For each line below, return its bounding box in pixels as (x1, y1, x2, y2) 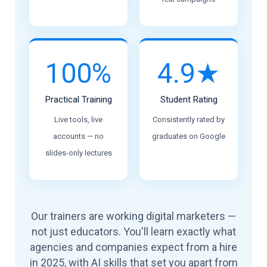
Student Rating (160, 94, 218, 105)
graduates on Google (152, 132, 225, 141)
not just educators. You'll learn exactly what (31, 225, 236, 238)
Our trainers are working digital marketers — (31, 210, 236, 222)
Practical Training (45, 94, 112, 105)
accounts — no (53, 132, 104, 141)
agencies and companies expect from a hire (30, 241, 237, 253)
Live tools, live (54, 115, 103, 124)
